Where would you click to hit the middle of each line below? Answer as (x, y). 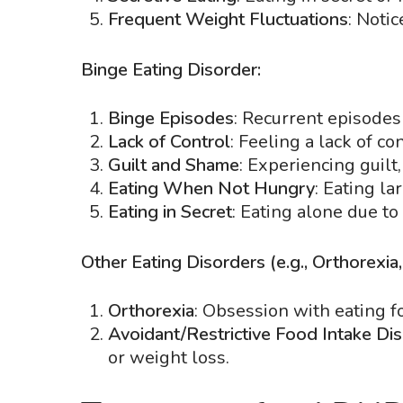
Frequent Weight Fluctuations (228, 19)
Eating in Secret (170, 212)
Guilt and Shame (174, 165)
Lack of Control (169, 142)
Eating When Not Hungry (211, 188)
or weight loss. (169, 358)
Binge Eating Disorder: (171, 70)
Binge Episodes (171, 118)
